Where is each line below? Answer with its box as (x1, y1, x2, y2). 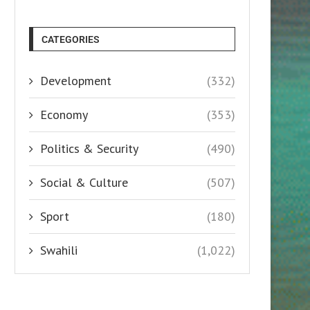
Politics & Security (40, 140, 138, 156)
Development (40, 72, 111, 89)
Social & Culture (40, 174, 128, 190)
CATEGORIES (42, 33, 100, 45)
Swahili (40, 241, 77, 258)
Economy (40, 106, 88, 122)
